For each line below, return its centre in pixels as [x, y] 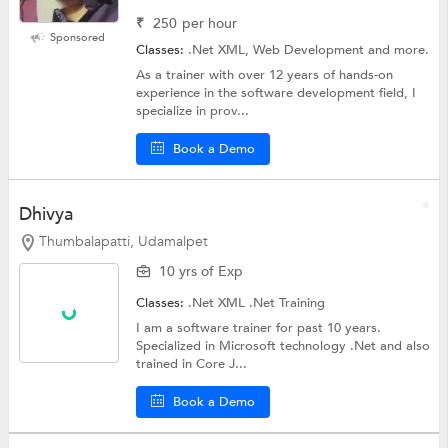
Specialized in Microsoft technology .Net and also [283, 346]
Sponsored [78, 37]
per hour [210, 23]
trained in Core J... [192, 364]
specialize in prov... [193, 110]
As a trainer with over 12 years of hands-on [265, 74]
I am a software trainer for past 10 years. [259, 328]
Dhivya [45, 214]
